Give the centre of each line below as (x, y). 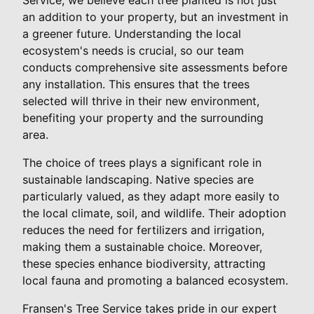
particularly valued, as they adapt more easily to (151, 196)
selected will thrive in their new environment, (141, 101)
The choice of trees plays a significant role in (142, 162)
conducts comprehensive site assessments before (155, 67)
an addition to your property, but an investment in (155, 16)
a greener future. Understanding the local (132, 33)
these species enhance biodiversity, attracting (144, 263)
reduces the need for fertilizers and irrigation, (143, 230)
